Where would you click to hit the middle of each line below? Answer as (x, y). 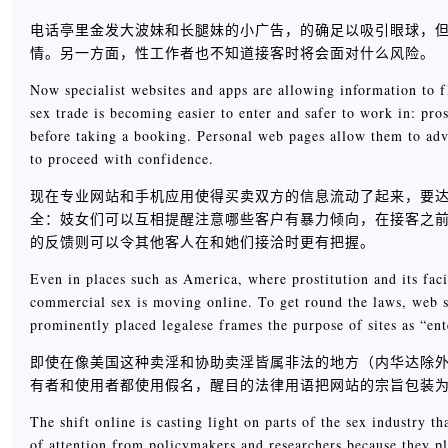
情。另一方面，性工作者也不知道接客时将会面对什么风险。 (232, 52)
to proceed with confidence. (122, 158)
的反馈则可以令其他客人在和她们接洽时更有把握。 (202, 241)
